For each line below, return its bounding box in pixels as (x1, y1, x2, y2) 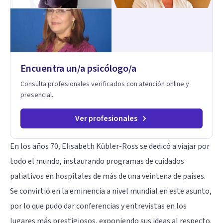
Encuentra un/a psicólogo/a (20, 61, 136, 76)
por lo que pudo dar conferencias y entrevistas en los (10, 200, 187, 212)
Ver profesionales (75, 112, 137, 124)
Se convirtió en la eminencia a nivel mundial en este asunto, (10, 185, 212, 197)
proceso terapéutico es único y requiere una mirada (19, 4, 174, 15)
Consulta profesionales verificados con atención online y (20, 79, 189, 89)
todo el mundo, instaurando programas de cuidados (10, 155, 184, 167)
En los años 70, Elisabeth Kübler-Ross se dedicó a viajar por (10, 140, 210, 152)
